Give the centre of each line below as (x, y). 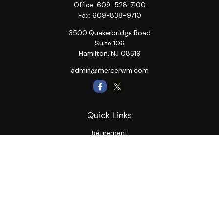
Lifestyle (109, 200)
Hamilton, (94, 53)
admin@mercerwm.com (109, 70)
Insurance (109, 167)
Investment (109, 144)
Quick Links (109, 115)
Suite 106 (109, 43)
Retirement (109, 133)
